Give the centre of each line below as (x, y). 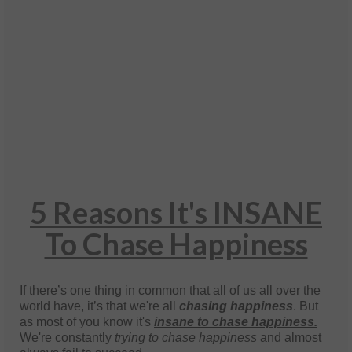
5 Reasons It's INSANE (176, 213)
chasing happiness (236, 306)
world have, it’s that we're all (99, 306)
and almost (291, 338)
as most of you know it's (87, 322)
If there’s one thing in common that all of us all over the (170, 291)
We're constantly (67, 338)
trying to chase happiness (187, 338)
